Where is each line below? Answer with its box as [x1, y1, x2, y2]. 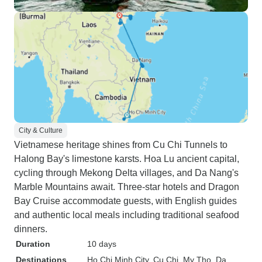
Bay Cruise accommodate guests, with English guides [14, 196, 237, 206]
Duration [16, 239, 50, 249]
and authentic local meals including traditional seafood [14, 210, 239, 220]
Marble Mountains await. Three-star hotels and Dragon [14, 182, 239, 192]
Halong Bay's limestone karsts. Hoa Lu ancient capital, [14, 154, 239, 164]
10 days [87, 239, 116, 249]
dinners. [14, 224, 47, 234]
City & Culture [19, 126, 63, 135]
